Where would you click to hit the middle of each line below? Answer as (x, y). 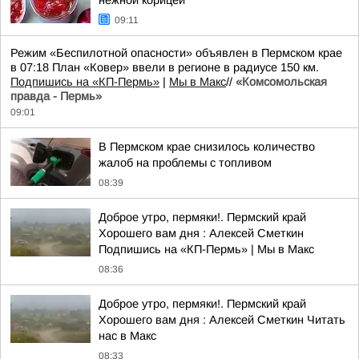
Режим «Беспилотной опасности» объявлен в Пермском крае (176, 53)
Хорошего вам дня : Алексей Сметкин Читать (222, 320)
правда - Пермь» (56, 96)
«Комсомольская (281, 82)
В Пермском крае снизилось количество (207, 147)
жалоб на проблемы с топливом (185, 163)
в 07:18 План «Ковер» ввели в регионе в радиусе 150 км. (165, 67)
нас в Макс (127, 336)
